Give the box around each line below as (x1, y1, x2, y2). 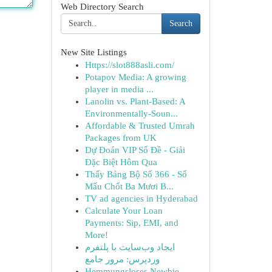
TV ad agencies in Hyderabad (84, 194, 198, 203)
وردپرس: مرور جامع (84, 254, 160, 264)
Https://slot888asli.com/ (84, 60, 174, 70)
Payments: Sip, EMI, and (84, 218, 178, 228)
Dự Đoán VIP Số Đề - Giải (84, 145, 185, 155)
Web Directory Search (60, 2, 144, 12)
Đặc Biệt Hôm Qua (84, 157, 157, 167)
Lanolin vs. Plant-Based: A (84, 97, 185, 106)
